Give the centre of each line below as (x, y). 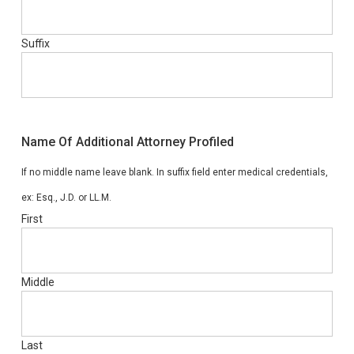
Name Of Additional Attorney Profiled (127, 142)
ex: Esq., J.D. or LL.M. (66, 198)
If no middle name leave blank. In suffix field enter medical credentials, (174, 172)
